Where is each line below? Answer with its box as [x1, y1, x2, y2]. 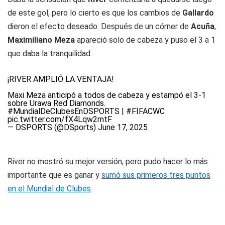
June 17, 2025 [98, 123, 148, 132]
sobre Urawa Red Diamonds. [8, 98, 105, 108]
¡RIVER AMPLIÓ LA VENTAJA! [8, 74, 114, 84]
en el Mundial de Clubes [8, 184, 91, 193]
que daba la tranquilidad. [8, 49, 92, 58]
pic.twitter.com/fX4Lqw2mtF [8, 115, 112, 124]
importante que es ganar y [8, 170, 101, 180]
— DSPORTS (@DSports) [8, 123, 98, 132]
